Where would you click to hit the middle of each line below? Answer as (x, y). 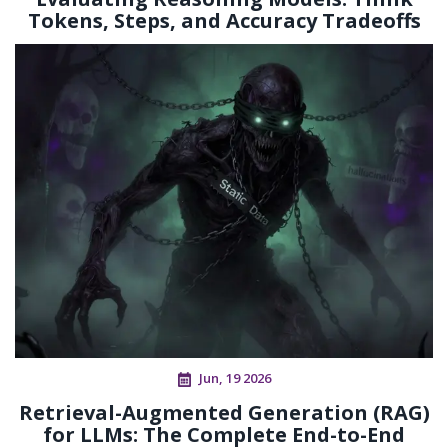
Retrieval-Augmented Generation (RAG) (224, 412)
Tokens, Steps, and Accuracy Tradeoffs (224, 20)
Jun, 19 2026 (234, 377)
